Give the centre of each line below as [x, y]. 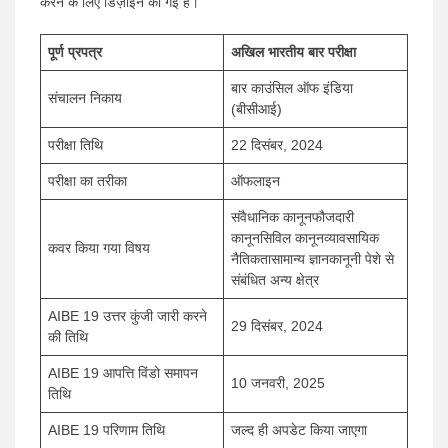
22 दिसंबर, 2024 [277, 145]
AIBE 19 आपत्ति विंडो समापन [123, 373]
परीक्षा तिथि [75, 145]
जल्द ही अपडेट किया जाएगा [299, 430]
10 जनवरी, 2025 [278, 383]
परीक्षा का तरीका [87, 181]
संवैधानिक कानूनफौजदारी [292, 217]
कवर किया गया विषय [99, 248]
